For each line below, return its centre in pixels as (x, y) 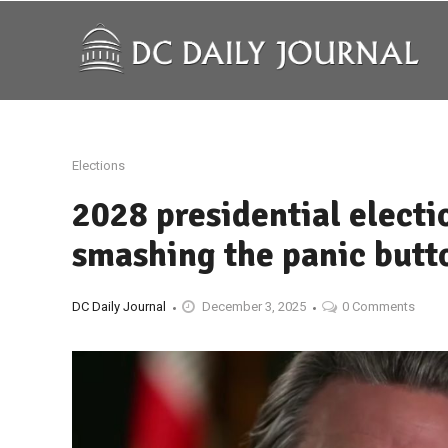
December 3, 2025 (254, 306)
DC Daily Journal (119, 306)
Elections (98, 165)
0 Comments (378, 306)
